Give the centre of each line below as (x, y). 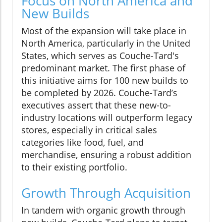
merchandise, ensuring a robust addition (106, 154)
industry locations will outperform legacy (107, 117)
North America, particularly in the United (106, 43)
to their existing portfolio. (74, 167)
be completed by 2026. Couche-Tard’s (99, 92)
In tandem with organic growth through (103, 210)
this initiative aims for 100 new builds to (105, 80)
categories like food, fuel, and (83, 142)
